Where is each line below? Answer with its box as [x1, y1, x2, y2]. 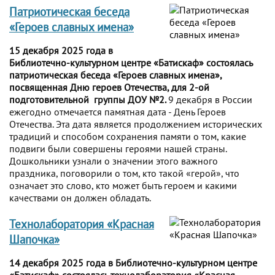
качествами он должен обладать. [9, 191, 151, 204]
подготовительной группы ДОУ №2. [9, 93, 168, 106]
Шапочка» [9, 231, 60, 247]
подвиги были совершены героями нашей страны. [9, 142, 227, 155]
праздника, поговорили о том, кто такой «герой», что [9, 166, 239, 179]
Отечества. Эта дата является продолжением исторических [9, 117, 262, 130]
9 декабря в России [168, 93, 252, 106]
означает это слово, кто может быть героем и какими [9, 179, 237, 192]
